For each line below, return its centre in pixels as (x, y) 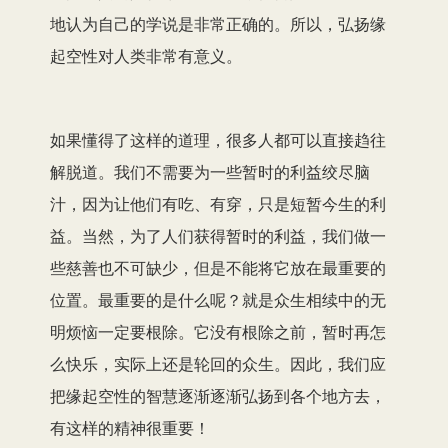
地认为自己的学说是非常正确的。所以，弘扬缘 (218, 23)
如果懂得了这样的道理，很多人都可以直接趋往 (218, 139)
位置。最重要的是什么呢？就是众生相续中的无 (218, 299)
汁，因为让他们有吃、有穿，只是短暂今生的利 (218, 203)
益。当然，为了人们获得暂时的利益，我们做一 (218, 235)
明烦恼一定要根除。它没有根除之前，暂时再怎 (218, 331)
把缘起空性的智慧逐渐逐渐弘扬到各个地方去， (218, 395)
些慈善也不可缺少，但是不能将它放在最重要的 (218, 267)
